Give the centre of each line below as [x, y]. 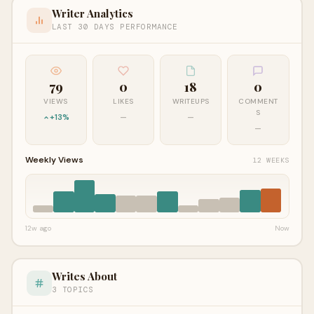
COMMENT [258, 102]
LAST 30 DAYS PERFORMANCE [115, 27]
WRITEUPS [191, 102]
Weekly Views [54, 160]
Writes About [84, 277]
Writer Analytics [92, 14]
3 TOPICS [73, 290]
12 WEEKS [271, 160]
